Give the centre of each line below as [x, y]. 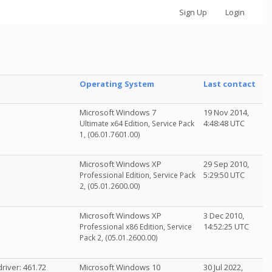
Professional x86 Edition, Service [136, 227]
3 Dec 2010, [224, 216]
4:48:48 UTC [224, 123]
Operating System [117, 84]
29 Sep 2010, [226, 164]
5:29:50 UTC [224, 175]
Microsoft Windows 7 [118, 112]
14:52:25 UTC [226, 226]
